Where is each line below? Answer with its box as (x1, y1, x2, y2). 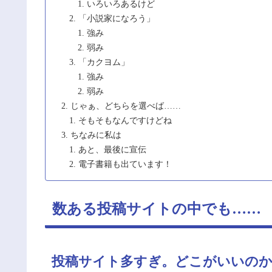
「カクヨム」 (78, 58, 129, 67)
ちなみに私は (70, 131, 121, 140)
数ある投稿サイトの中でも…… (52, 201, 261, 217)
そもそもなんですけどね (78, 116, 172, 126)
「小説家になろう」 (78, 14, 155, 24)
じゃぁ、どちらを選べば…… (70, 101, 181, 111)
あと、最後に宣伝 (78, 145, 146, 155)
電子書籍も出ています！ (78, 160, 172, 169)
